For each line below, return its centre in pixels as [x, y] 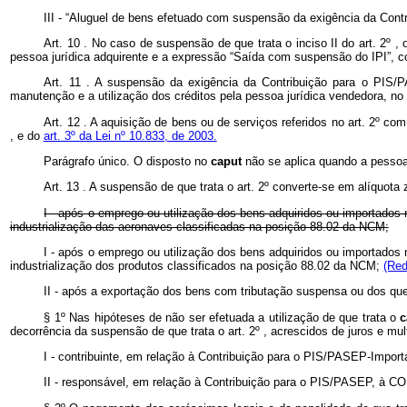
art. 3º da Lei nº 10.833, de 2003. [130, 135]
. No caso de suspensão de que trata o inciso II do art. [232, 43]
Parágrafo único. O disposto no [128, 161]
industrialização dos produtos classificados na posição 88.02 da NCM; [196, 265]
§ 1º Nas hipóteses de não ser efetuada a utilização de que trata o [222, 317]
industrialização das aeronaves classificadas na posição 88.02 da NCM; [199, 226]
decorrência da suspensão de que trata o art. [129, 331]
